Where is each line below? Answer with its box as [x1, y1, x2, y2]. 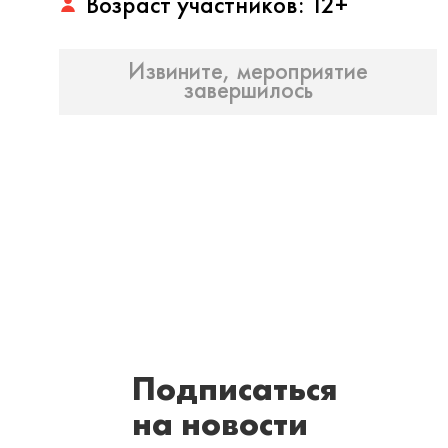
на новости [132, 402, 308, 445]
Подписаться [132, 367, 338, 410]
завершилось [183, 74, 313, 105]
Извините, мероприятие [128, 55, 368, 86]
